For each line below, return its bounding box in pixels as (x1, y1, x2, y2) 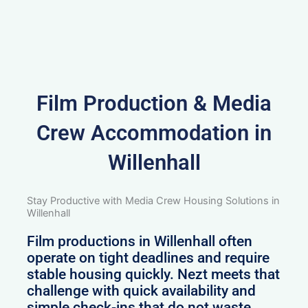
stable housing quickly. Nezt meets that (27, 265, 280, 283)
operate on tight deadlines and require (27, 249, 270, 266)
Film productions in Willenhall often (27, 232, 253, 250)
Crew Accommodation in (36, 120, 272, 146)
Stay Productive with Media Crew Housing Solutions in (27, 194, 280, 207)
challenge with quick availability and (27, 282, 256, 299)
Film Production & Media (36, 90, 272, 116)
